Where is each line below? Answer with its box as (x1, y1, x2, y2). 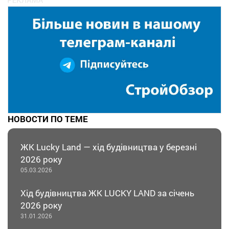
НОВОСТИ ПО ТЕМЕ (8, 112, 88, 125)
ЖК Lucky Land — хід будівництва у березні (20, 141, 197, 153)
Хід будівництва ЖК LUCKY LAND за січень (20, 187, 194, 199)
